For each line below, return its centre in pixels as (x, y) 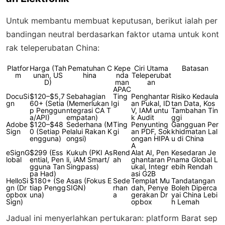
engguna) (45, 138)
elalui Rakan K (89, 131)
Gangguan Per (195, 124)
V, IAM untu (150, 110)
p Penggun (48, 110)
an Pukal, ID (151, 103)
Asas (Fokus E (89, 180)
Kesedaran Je (194, 152)
